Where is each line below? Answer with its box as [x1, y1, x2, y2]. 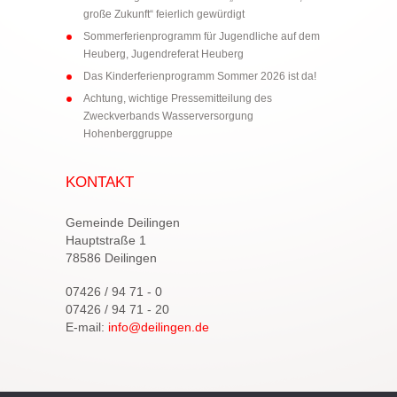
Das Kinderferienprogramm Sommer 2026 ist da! [83, 70, 316, 83]
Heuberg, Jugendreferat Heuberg [83, 48, 244, 61]
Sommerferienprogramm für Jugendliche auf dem [83, 30, 320, 43]
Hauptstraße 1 [66, 233, 146, 248]
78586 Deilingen [66, 251, 157, 266]
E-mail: [66, 320, 108, 335]
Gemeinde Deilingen [66, 215, 180, 230]
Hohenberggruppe [83, 128, 173, 141]
